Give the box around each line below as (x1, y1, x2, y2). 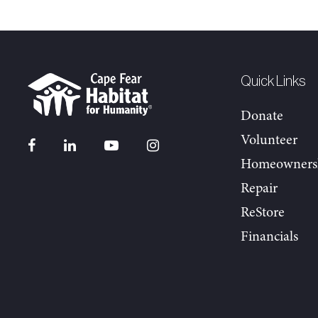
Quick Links (241, 75, 306, 89)
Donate (241, 109, 283, 124)
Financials (241, 230, 298, 244)
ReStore (241, 206, 285, 220)
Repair (241, 182, 278, 196)
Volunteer (241, 133, 297, 148)
